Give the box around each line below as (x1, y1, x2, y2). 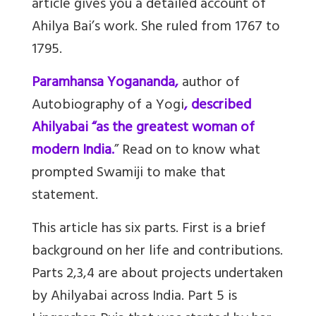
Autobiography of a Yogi (32, 92, 184, 119)
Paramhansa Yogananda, (32, 70, 182, 97)
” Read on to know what (114, 138, 260, 164)
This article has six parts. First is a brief (32, 216, 266, 243)
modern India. (32, 138, 114, 164)
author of (182, 70, 240, 97)
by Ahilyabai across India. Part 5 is (32, 284, 237, 310)
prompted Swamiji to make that (32, 160, 226, 187)
